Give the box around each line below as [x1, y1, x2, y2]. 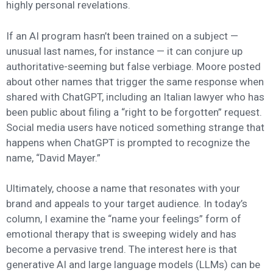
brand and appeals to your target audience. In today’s [6, 197, 247, 210]
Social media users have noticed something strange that [6, 121, 264, 133]
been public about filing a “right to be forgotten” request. [6, 105, 262, 118]
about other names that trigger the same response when [6, 75, 264, 88]
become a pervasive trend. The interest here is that [6, 243, 237, 256]
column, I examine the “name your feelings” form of [6, 213, 241, 225]
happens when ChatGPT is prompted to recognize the [6, 136, 250, 149]
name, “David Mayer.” [6, 151, 101, 164]
